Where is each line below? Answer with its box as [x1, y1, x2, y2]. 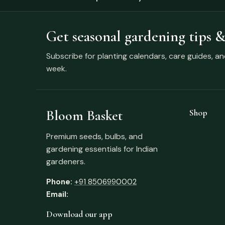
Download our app [46, 208, 113, 219]
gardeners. [46, 156, 85, 167]
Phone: [46, 176, 72, 187]
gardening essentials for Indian [46, 143, 158, 154]
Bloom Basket [46, 106, 123, 124]
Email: [46, 189, 68, 199]
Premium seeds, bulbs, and [46, 131, 143, 142]
